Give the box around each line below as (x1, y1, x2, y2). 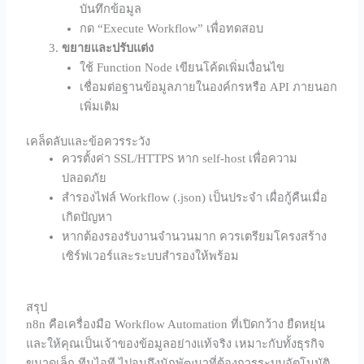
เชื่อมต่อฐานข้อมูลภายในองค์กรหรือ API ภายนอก (80, 80, 338, 93)
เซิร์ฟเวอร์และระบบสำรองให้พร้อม (62, 249, 240, 262)
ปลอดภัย (62, 171, 107, 184)
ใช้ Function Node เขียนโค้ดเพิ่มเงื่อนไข (80, 60, 285, 74)
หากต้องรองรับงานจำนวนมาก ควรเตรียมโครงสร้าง (62, 229, 327, 243)
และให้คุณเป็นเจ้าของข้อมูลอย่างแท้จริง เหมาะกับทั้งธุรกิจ (26, 336, 326, 350)
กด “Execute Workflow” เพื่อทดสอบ (80, 21, 264, 35)
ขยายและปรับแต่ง (62, 41, 154, 54)
